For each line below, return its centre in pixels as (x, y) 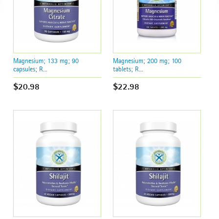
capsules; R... (31, 69)
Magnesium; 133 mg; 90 (46, 60)
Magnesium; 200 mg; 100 (147, 60)
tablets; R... (128, 69)
